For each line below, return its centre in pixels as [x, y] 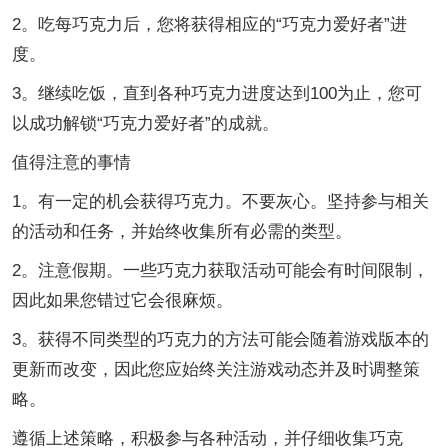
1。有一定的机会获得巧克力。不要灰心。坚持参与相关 [220, 201]
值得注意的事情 [71, 162]
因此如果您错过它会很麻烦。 [122, 300]
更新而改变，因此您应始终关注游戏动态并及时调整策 [216, 369]
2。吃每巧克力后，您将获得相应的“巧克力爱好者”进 [209, 24]
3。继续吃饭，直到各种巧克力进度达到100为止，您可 [217, 93]
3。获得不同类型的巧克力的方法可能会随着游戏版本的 [220, 339]
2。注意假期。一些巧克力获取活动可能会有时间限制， [220, 270]
